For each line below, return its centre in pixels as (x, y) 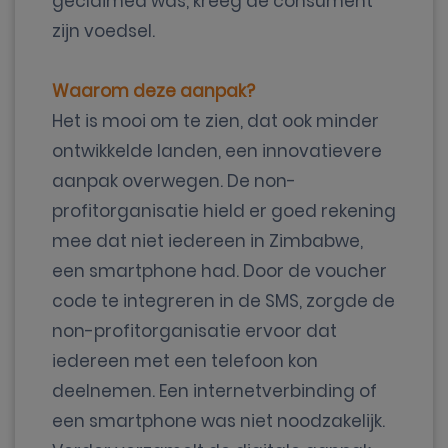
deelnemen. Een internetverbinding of (214, 391)
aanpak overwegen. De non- (174, 181)
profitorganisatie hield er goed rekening (224, 211)
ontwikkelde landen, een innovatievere (217, 151)
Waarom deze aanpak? (153, 91)
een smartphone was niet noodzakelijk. (218, 421)
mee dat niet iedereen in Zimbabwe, (207, 241)
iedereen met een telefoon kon (185, 361)
